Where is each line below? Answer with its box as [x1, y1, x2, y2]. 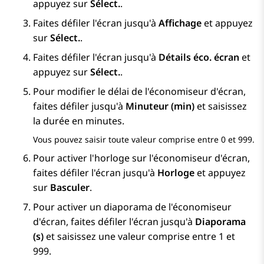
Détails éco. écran [159, 51, 239, 64]
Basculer [50, 181, 90, 194]
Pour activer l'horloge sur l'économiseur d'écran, [33, 151, 250, 165]
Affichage [159, 16, 202, 30]
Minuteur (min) [126, 100, 194, 113]
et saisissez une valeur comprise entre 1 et [44, 230, 235, 243]
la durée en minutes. [33, 114, 124, 128]
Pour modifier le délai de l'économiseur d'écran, [33, 85, 246, 98]
